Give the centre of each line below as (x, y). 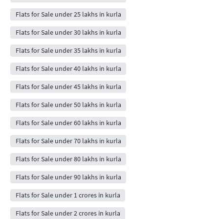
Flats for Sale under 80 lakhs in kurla (68, 159)
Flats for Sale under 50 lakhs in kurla (68, 104)
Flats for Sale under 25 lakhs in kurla (68, 14)
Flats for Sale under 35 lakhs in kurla (68, 50)
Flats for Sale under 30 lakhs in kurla (68, 32)
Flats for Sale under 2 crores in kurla (68, 213)
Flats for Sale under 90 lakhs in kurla (68, 177)
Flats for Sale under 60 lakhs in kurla (68, 122)
